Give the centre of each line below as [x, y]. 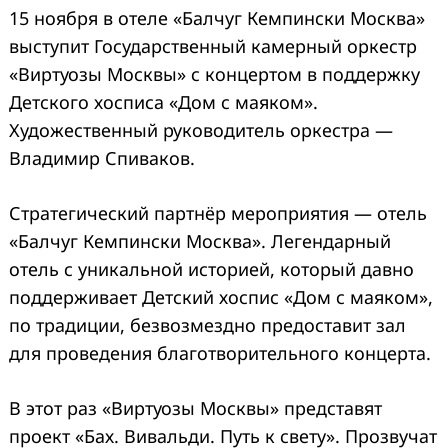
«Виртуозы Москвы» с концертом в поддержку [214, 73]
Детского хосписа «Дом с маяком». [163, 101]
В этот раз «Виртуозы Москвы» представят [195, 407]
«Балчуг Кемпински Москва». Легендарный [200, 240]
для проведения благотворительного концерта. [220, 352]
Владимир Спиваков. [102, 157]
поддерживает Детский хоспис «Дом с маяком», [221, 296]
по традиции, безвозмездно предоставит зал [207, 324]
